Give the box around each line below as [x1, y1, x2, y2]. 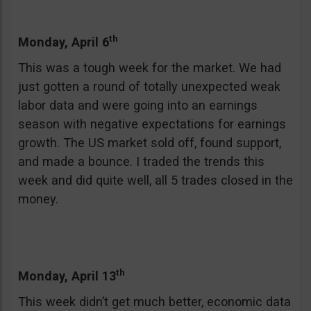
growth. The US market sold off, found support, [18, 135, 281, 150]
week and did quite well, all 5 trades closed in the [18, 173, 293, 187]
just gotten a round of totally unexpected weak [18, 79, 280, 94]
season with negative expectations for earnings [18, 117, 286, 131]
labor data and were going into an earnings [18, 98, 258, 112]
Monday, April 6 [18, 35, 109, 49]
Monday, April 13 [18, 269, 116, 283]
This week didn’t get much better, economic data [18, 294, 291, 309]
